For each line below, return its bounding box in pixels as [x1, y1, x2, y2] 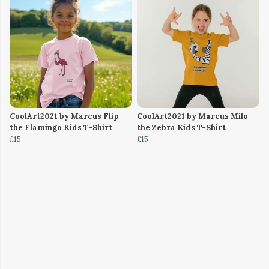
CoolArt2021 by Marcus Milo [137, 111, 248, 122]
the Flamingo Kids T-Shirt [10, 122, 112, 133]
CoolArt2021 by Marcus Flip [10, 111, 119, 122]
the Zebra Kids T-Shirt [137, 122, 226, 133]
